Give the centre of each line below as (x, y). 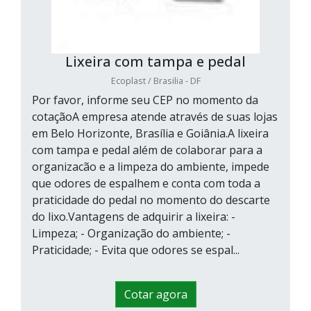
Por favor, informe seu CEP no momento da (145, 100)
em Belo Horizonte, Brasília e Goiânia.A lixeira (150, 134)
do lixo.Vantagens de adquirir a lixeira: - (134, 217)
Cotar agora (155, 295)
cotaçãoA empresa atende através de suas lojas (155, 117)
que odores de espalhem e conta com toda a (146, 184)
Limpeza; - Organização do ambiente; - (131, 234)
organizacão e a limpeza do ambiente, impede (151, 167)
